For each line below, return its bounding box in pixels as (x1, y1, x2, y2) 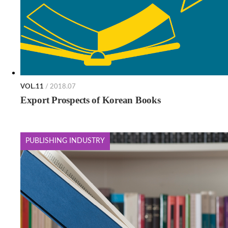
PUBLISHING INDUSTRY (25, 137, 105, 145)
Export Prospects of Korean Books (20, 95, 161, 106)
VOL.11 (20, 83, 44, 91)
